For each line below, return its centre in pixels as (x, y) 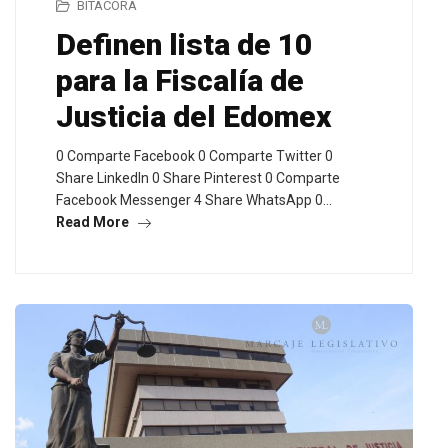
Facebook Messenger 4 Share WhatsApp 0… (194, 199)
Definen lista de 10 (184, 44)
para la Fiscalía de (180, 80)
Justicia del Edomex (193, 116)
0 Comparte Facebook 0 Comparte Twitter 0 (194, 155)
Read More (94, 221)
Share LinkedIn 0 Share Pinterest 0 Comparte (198, 177)
